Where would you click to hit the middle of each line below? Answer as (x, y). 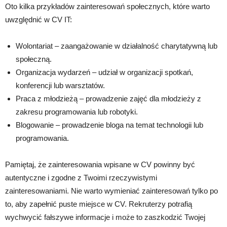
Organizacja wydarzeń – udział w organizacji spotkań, (104, 72)
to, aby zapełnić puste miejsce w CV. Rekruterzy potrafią (99, 204)
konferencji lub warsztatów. (60, 85)
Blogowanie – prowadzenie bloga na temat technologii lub (109, 125)
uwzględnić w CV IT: (39, 20)
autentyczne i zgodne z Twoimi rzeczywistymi (81, 178)
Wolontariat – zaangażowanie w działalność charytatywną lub (117, 46)
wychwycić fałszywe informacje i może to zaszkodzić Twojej (105, 217)
